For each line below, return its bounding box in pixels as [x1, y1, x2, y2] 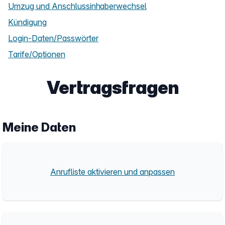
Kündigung [8, 17, 47, 27]
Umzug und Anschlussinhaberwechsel [8, 1, 147, 11]
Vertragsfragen [46, 76, 179, 98]
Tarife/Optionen [8, 49, 65, 59]
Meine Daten [3, 120, 76, 135]
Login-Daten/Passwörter [8, 33, 98, 43]
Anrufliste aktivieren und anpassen [50, 166, 175, 177]
